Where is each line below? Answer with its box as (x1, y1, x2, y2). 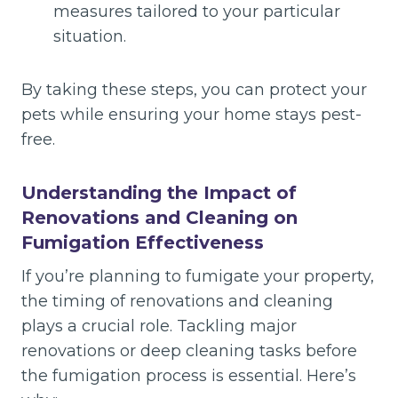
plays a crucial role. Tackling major (21, 316, 297, 337)
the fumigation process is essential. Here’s (21, 366, 356, 386)
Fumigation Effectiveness (21, 232, 264, 254)
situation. (53, 27, 126, 47)
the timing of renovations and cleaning (21, 291, 333, 312)
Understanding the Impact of (21, 182, 297, 204)
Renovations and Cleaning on (21, 207, 298, 229)
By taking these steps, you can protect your (21, 80, 367, 100)
